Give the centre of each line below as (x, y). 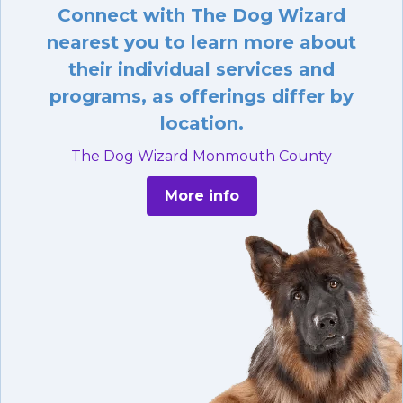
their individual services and (201, 70)
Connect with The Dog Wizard (201, 16)
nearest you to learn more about (201, 43)
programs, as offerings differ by (201, 97)
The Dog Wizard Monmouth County (201, 157)
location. (201, 124)
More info (201, 196)
